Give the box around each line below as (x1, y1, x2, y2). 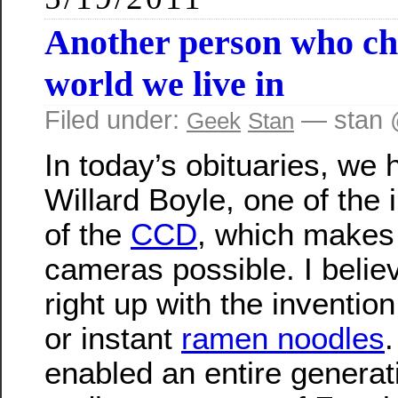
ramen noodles (181, 321, 385, 356)
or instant (44, 321, 181, 356)
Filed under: (44, 105, 187, 134)
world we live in (44, 63, 284, 104)
